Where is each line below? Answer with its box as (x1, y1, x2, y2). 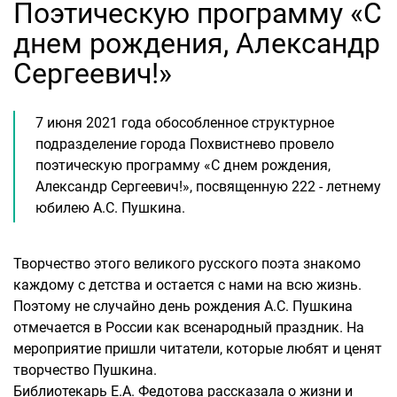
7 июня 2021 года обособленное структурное (35, 114, 334, 131)
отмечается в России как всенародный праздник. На (13, 319, 364, 336)
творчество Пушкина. (13, 362, 157, 378)
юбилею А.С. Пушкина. (35, 199, 185, 216)
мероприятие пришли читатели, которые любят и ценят (13, 340, 382, 357)
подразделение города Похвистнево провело (35, 136, 334, 152)
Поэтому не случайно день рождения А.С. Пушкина (13, 298, 353, 315)
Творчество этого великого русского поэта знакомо (13, 255, 361, 272)
